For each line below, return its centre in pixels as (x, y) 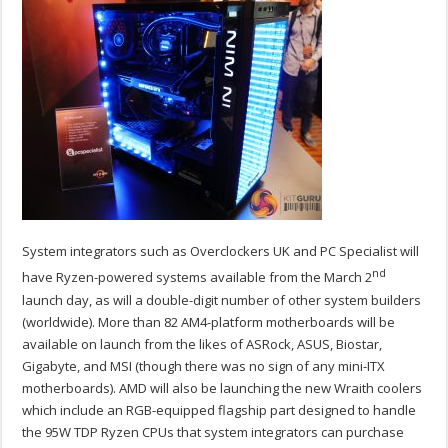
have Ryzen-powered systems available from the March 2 (197, 277)
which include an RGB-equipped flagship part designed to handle (219, 409)
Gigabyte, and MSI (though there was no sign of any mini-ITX (204, 365)
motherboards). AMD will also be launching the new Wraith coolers (222, 387)
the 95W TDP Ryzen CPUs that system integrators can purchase (213, 431)
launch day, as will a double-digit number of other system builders (222, 299)
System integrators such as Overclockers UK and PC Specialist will (221, 251)
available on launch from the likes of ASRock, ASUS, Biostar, (202, 343)
